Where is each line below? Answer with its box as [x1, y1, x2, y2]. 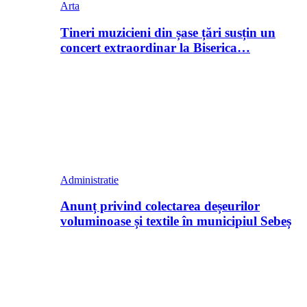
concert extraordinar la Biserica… [60, 40, 250, 55]
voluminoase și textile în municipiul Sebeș [60, 214, 291, 229]
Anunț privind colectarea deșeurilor [60, 199, 260, 214]
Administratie [60, 173, 119, 186]
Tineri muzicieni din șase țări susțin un [60, 25, 275, 40]
